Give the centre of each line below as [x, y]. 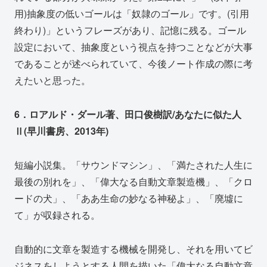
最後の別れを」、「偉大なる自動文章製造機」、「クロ [133, 181]
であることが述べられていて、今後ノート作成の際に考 [133, 64]
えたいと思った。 [52, 80]
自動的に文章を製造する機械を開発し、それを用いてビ [133, 249]
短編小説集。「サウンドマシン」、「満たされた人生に [133, 164]
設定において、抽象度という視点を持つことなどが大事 [133, 47]
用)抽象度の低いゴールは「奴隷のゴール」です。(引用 [132, 14]
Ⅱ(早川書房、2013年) [61, 131]
